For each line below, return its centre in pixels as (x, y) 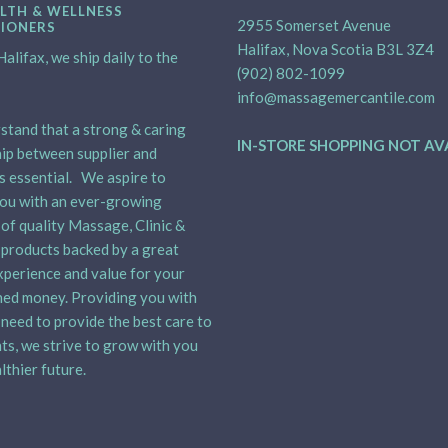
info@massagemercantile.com (335, 97)
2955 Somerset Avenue (313, 25)
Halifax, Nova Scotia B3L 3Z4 (335, 49)
